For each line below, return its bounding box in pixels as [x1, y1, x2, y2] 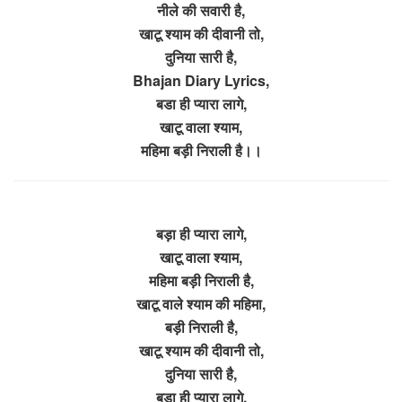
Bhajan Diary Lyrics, [133, 69, 269, 91]
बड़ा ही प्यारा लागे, [155, 223, 247, 244]
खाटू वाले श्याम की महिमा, [136, 293, 266, 314]
